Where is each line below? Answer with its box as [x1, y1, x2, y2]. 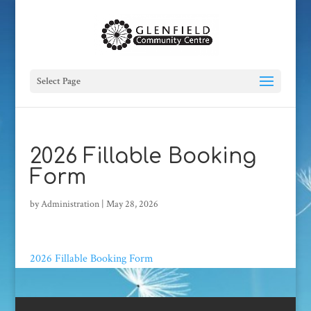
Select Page [36, 75, 81, 87]
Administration [40, 198, 99, 210]
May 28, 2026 [106, 198, 158, 210]
